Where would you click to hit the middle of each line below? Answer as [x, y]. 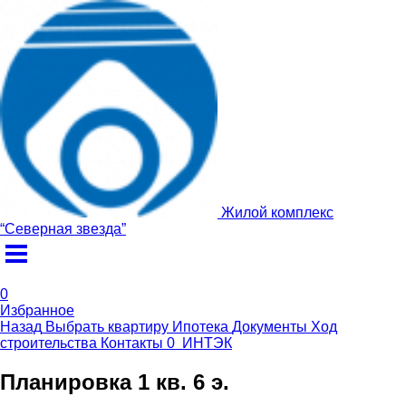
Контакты [132, 343]
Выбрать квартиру [107, 327]
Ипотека [200, 327]
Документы [270, 327]
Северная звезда [63, 229]
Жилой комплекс [277, 213]
